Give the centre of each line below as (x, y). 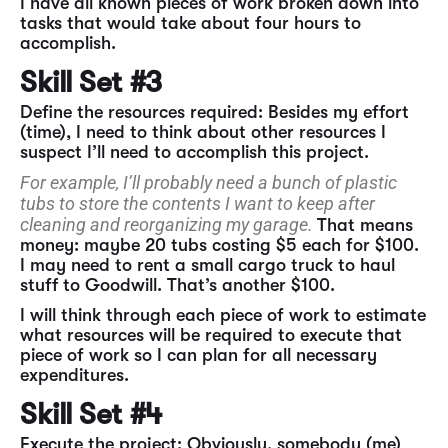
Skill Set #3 (91, 82)
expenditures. (74, 375)
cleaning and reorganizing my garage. (168, 224)
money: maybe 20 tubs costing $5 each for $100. (219, 245)
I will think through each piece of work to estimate (223, 315)
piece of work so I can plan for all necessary (198, 355)
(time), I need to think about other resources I (203, 132)
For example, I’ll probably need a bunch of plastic (208, 182)
